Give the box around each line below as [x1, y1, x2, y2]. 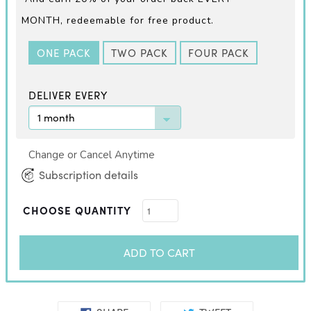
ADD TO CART [123, 244, 195, 261]
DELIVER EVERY [28, 87, 108, 103]
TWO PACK [111, 45, 168, 61]
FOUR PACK [188, 45, 249, 61]
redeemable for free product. [63, 14, 214, 28]
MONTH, [22, 14, 63, 28]
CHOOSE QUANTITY [23, 203, 131, 219]
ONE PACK [37, 45, 91, 61]
